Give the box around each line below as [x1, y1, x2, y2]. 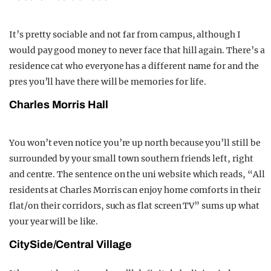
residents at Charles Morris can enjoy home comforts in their [9, 184, 261, 196]
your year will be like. [9, 216, 98, 227]
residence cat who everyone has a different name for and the [9, 60, 259, 72]
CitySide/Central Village [9, 238, 132, 251]
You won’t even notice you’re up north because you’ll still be [9, 137, 261, 149]
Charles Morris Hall [9, 99, 108, 111]
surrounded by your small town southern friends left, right [9, 153, 253, 165]
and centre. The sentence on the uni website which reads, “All [9, 169, 265, 180]
